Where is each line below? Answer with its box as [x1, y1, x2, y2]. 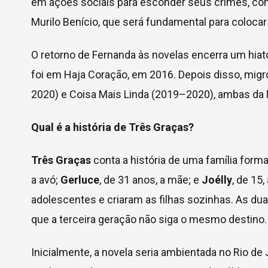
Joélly [202, 173, 232, 186]
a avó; [31, 173, 60, 186]
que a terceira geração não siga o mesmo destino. [31, 213, 267, 226]
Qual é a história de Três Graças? [31, 121, 194, 133]
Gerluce [60, 173, 99, 186]
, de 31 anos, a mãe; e [99, 173, 202, 186]
